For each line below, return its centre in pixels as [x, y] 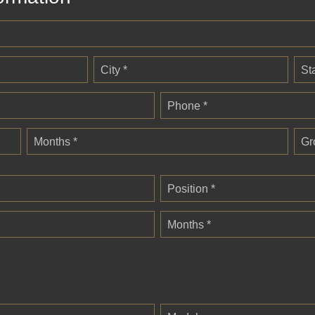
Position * [191, 189]
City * [114, 70]
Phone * [187, 106]
